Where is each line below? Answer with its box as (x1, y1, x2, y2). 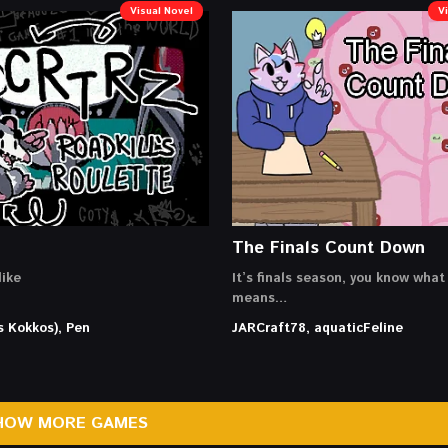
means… (231, 288, 287, 308)
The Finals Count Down (231, 235, 425, 260)
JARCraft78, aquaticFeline (231, 318, 403, 338)
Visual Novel (129, 3, 193, 18)
